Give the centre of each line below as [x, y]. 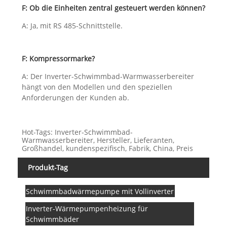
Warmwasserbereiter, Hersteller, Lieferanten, [98, 140]
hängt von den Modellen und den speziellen [97, 87]
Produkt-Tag [48, 168]
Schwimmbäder [53, 219]
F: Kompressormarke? [58, 59]
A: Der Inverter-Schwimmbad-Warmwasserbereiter [108, 77]
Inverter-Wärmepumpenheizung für [87, 209]
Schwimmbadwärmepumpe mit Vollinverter [100, 191]
